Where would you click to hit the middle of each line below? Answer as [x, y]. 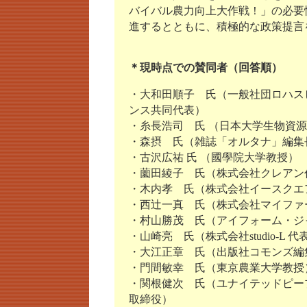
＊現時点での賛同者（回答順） [206, 67]
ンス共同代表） [167, 110]
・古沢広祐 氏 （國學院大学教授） [214, 157]
